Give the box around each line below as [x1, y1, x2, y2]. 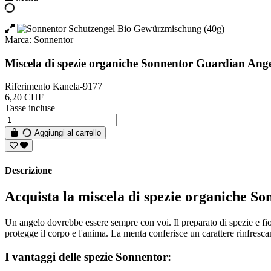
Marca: [5, 34, 31, 45]
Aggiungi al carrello [34, 128, 102, 138]
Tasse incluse [5, 103, 55, 114]
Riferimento [5, 81, 53, 92]
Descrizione [5, 165, 52, 175]
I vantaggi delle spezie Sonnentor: [5, 250, 171, 263]
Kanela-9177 [53, 81, 102, 92]
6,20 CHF [5, 92, 44, 103]
